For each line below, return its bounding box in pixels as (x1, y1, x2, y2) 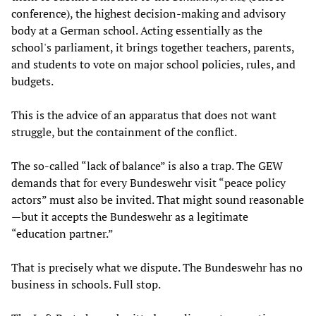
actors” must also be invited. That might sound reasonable (11, 192, 304, 207)
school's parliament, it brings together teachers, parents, (11, 39, 294, 55)
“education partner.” (11, 226, 114, 241)
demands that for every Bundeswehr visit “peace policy (11, 175, 286, 190)
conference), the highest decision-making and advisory (11, 6, 286, 21)
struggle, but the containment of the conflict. (11, 124, 237, 140)
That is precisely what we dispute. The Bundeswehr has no (11, 260, 303, 275)
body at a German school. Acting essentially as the (11, 23, 262, 38)
